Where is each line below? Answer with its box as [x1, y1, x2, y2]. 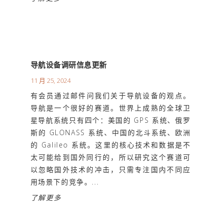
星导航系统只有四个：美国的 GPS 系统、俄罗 [30, 115, 191, 125]
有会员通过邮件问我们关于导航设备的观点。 [30, 90, 191, 100]
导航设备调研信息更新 [30, 59, 107, 70]
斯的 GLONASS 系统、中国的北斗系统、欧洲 [30, 127, 191, 137]
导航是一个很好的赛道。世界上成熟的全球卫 [30, 103, 191, 112]
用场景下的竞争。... [30, 177, 99, 186]
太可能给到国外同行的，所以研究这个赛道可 [30, 152, 191, 162]
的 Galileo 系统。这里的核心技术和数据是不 [30, 140, 191, 149]
